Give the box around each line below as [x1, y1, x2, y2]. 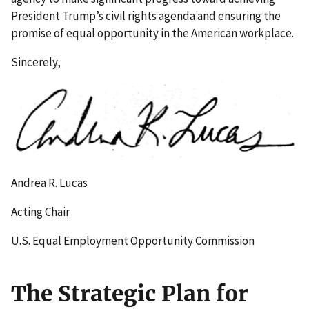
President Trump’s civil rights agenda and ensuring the [11, 8, 281, 23]
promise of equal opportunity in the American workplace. [11, 25, 294, 41]
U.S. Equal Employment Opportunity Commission [11, 232, 255, 248]
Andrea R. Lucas [11, 175, 88, 190]
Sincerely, [11, 54, 61, 70]
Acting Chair [11, 203, 70, 219]
